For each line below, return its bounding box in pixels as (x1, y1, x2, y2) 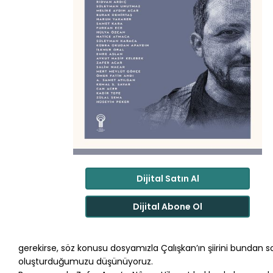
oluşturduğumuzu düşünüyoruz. (18, 255, 153, 268)
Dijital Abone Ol (133, 200, 202, 213)
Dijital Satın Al (136, 172, 199, 185)
